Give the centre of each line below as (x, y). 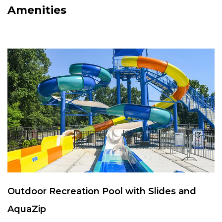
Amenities (37, 10)
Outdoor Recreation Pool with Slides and (102, 192)
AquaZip (27, 209)
